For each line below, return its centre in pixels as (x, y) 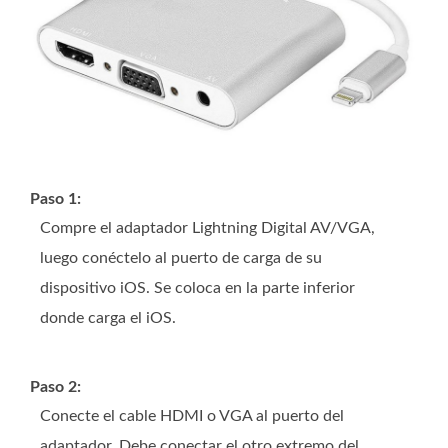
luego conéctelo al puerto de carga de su (181, 257)
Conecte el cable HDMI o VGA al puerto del (192, 415)
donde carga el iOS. (108, 317)
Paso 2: (55, 386)
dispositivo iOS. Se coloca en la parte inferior (197, 287)
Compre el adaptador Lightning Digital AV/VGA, (207, 227)
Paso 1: (55, 198)
